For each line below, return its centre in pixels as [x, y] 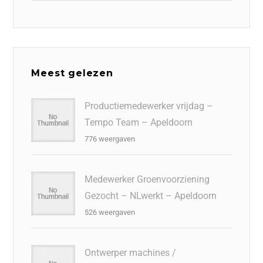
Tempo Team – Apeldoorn [139, 122]
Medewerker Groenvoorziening [147, 179]
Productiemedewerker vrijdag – [149, 106]
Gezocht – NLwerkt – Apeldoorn [151, 195]
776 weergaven [110, 139]
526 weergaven [110, 212]
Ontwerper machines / [131, 252]
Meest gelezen [72, 73]
